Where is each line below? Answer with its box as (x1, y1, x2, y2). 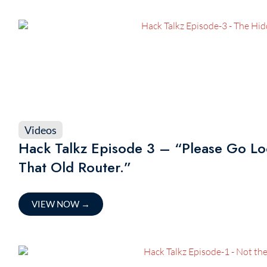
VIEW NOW (31, 198, 81, 209)
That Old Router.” (18, 157, 131, 178)
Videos (24, 123, 57, 136)
